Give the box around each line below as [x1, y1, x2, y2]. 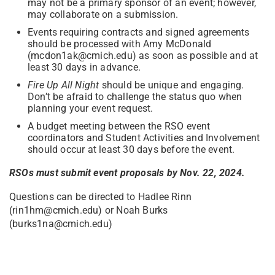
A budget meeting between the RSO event [28, 120, 211, 132]
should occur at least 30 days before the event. [28, 143, 235, 155]
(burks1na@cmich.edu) [9, 217, 112, 230]
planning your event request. [28, 102, 156, 114]
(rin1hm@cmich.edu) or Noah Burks [9, 204, 168, 216]
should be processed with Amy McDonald [28, 37, 212, 50]
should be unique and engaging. [99, 79, 244, 91]
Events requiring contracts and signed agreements [28, 26, 250, 38]
